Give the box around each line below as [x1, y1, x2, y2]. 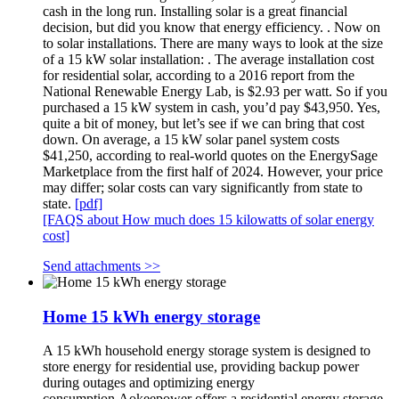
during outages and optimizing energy [43, 375, 255, 391]
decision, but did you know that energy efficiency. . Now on [43, 19, 380, 35]
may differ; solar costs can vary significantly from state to [43, 179, 362, 195]
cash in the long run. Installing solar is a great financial [43, 3, 347, 19]
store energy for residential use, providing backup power [43, 359, 359, 375]
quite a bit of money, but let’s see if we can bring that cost [43, 115, 364, 131]
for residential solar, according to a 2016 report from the [43, 67, 354, 83]
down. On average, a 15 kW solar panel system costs [43, 131, 339, 147]
